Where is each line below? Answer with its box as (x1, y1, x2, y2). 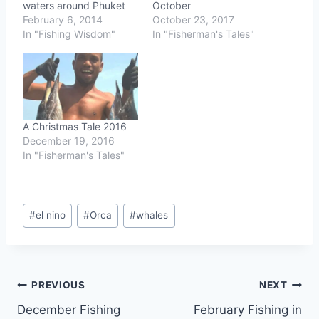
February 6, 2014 (23, 14, 103, 26)
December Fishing (17, 302, 120, 317)
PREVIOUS (31, 279, 85, 291)
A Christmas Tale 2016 (23, 120, 127, 133)
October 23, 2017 (152, 14, 234, 26)
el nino (36, 209, 66, 221)
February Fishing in (194, 302, 302, 317)
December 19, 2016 (23, 135, 115, 147)
